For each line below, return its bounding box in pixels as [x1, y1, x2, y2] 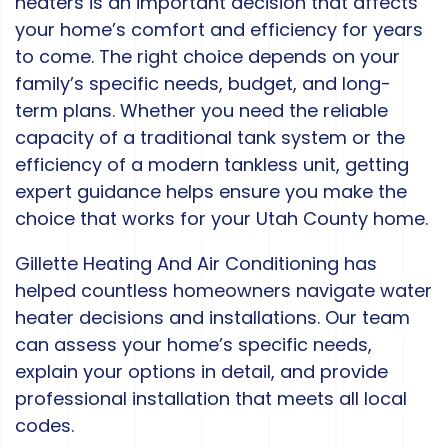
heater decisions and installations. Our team [15, 305, 410, 331]
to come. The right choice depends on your [15, 44, 400, 70]
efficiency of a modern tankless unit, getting [15, 152, 409, 178]
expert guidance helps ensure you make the [15, 179, 407, 205]
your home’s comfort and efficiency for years [15, 17, 423, 43]
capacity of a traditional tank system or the [15, 125, 405, 151]
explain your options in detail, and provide [15, 359, 388, 385]
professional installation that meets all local [15, 386, 407, 412]
